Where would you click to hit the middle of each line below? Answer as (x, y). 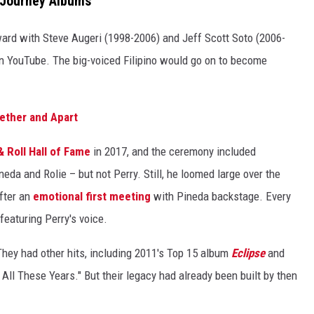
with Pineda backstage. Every (221, 196)
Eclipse (248, 253)
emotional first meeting (92, 196)
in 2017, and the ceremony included (173, 151)
